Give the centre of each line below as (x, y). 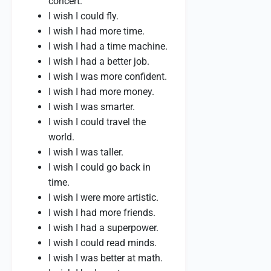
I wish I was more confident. (108, 77)
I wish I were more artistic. (103, 198)
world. (61, 137)
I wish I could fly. (83, 16)
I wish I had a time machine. (108, 46)
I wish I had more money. (101, 92)
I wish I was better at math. (106, 258)
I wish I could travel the (97, 122)
